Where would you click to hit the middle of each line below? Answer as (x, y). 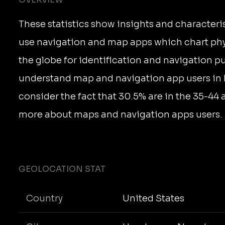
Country (44, 198)
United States (153, 198)
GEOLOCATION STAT (62, 169)
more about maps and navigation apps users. (121, 115)
